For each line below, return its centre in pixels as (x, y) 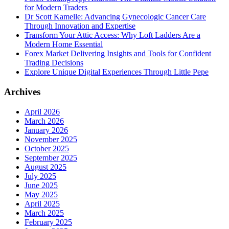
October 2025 (47, 148)
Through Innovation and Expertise (80, 26)
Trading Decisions (54, 63)
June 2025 (41, 185)
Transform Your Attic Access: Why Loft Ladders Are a (112, 35)
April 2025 (42, 203)
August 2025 (45, 167)
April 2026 (42, 111)
